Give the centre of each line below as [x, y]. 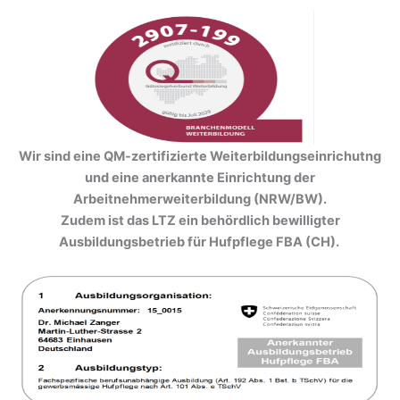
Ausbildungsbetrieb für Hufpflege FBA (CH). [200, 242]
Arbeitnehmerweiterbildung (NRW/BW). [200, 200]
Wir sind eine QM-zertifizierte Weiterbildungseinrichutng [200, 157]
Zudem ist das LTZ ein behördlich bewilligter [200, 221]
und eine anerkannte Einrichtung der [200, 178]
